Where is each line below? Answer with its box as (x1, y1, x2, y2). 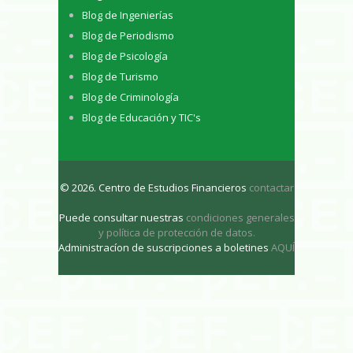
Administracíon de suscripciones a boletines (58, 240, 271, 255)
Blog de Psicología (82, 49, 168, 64)
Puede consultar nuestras (58, 210, 186, 225)
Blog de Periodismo (82, 28, 174, 43)
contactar (248, 180, 294, 195)
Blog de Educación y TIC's (82, 110, 201, 125)
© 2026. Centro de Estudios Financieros (59, 180, 249, 195)
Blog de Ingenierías (82, 8, 173, 23)
